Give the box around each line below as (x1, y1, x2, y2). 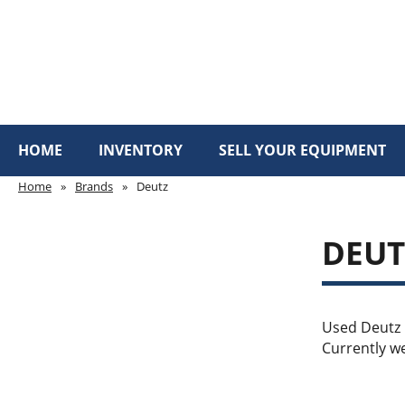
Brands (75, 178, 113, 194)
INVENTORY (99, 140, 183, 160)
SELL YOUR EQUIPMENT (219, 140, 386, 160)
